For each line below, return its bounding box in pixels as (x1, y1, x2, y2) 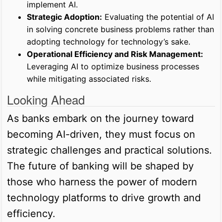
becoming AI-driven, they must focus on (7, 128, 195, 140)
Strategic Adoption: (27, 11, 102, 22)
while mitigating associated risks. (27, 73, 151, 84)
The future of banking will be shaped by (7, 160, 194, 172)
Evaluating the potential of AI (102, 11, 214, 22)
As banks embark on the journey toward (7, 112, 194, 124)
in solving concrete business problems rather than (27, 24, 214, 34)
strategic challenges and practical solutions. (7, 144, 212, 156)
